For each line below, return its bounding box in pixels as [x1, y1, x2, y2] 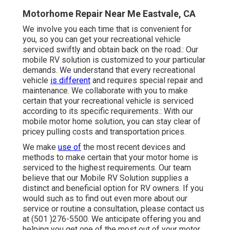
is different [50, 75, 90, 86]
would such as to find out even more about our [23, 194, 187, 204]
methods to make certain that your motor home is [23, 152, 198, 163]
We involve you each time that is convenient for [23, 24, 191, 34]
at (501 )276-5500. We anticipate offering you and [23, 214, 201, 224]
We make [23, 142, 58, 152]
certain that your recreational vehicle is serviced [23, 96, 194, 106]
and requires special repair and [90, 75, 203, 86]
